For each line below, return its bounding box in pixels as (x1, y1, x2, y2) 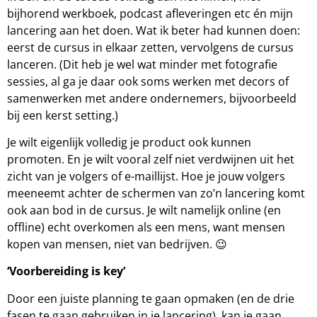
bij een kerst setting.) (7, 107, 118, 123)
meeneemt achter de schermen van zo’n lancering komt (7, 185, 305, 201)
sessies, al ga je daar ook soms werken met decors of (7, 73, 289, 89)
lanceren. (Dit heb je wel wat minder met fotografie (7, 56, 277, 72)
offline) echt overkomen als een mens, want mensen (7, 219, 285, 235)
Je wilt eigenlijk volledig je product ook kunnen (7, 134, 251, 150)
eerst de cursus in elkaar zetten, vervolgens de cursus (7, 39, 294, 55)
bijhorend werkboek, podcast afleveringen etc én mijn (7, 5, 293, 21)
